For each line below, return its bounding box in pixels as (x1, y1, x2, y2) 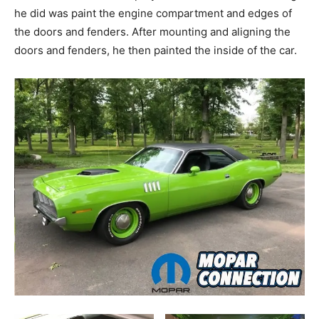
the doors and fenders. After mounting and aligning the (14, 25, 291, 39)
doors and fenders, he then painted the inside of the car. (14, 43, 297, 58)
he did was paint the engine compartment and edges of (14, 6, 292, 21)
